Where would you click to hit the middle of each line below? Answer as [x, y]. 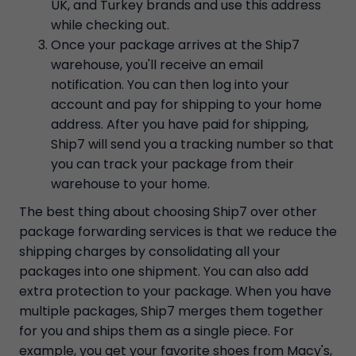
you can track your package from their [172, 164]
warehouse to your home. [130, 184]
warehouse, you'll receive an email [157, 65]
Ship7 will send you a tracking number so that [192, 144]
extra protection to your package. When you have [175, 291]
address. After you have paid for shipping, [180, 124]
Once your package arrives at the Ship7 [175, 45]
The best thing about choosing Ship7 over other [168, 212]
